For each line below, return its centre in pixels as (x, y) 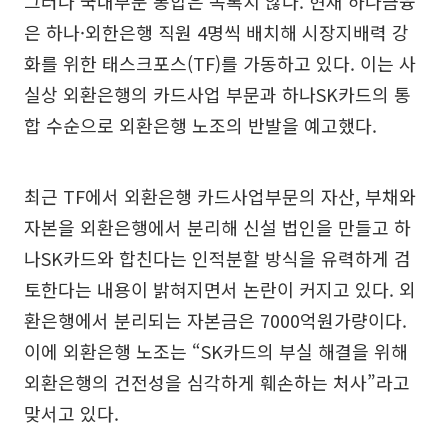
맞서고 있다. (71, 413)
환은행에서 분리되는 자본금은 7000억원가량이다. (215, 320)
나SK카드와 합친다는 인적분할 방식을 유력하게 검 (217, 258)
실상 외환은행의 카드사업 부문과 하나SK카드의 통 (217, 94)
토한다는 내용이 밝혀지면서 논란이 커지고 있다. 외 (220, 289)
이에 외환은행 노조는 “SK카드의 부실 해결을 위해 (216, 351)
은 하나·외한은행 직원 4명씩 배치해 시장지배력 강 (216, 32)
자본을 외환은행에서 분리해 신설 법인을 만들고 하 (217, 227)
